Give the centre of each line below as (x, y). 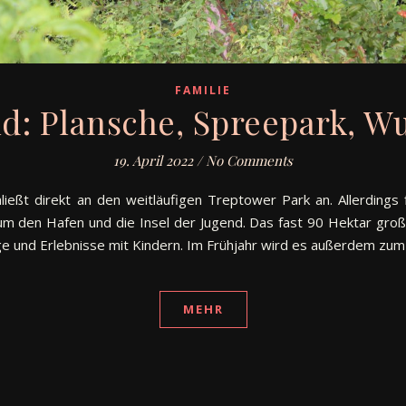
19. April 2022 (153, 161)
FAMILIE (203, 91)
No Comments (249, 161)
